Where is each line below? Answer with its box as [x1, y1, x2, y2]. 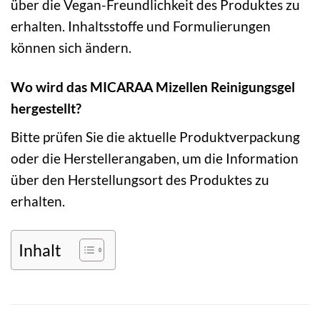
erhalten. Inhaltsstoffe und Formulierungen [11, 18, 271, 35]
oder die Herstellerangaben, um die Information [11, 149, 299, 166]
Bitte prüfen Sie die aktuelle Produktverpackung [11, 128, 300, 145]
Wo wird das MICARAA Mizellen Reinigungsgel [11, 79, 295, 96]
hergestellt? [11, 100, 81, 117]
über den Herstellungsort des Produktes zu [11, 171, 269, 188]
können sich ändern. [11, 39, 131, 56]
